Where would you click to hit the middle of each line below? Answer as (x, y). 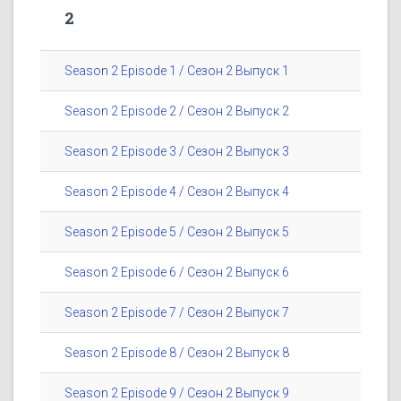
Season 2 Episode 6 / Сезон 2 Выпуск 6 (177, 273)
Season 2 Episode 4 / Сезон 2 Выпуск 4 (177, 192)
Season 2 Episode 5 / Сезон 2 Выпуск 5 (177, 232)
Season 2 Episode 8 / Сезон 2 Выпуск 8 (177, 353)
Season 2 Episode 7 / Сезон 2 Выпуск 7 (177, 313)
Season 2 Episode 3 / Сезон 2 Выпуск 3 (177, 152)
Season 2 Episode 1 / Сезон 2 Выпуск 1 (177, 71)
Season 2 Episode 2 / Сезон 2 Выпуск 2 (177, 111)
